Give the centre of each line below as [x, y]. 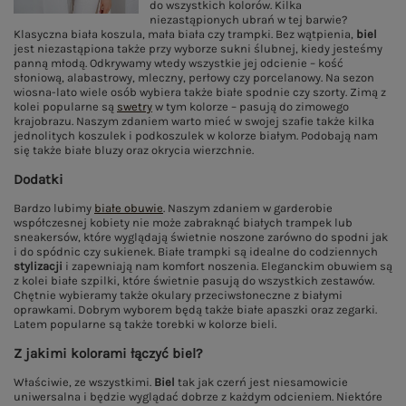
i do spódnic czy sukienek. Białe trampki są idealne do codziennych [196, 251]
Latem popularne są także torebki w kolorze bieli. [145, 324]
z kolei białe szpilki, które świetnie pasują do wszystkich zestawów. [194, 280]
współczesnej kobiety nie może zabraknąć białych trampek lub [183, 222]
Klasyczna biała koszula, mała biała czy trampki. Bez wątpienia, [185, 34]
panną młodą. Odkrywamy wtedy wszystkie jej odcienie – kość [179, 63]
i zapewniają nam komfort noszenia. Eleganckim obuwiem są [227, 266]
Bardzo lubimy [54, 208]
